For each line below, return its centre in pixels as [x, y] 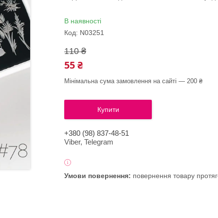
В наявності [83, 21]
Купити [108, 109]
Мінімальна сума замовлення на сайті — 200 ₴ [133, 81]
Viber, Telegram [89, 142]
